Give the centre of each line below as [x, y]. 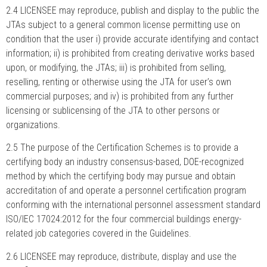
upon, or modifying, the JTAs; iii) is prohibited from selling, [116, 67]
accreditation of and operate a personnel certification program [126, 191]
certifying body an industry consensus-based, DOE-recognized [125, 162]
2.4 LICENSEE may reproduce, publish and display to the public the [133, 10]
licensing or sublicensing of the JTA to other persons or [113, 110]
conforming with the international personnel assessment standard [133, 205]
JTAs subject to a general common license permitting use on [123, 24]
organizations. [33, 125]
